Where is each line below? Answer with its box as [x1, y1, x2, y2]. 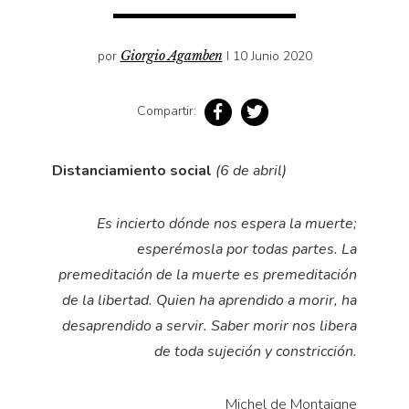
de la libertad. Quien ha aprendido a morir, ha [62, 290, 358, 311]
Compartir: [136, 102, 200, 121]
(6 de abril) [215, 161, 287, 182]
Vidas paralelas [14, 215, 111, 232]
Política [14, 89, 60, 106]
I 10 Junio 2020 [225, 47, 312, 66]
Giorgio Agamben [120, 47, 223, 65]
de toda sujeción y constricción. [154, 341, 358, 362]
